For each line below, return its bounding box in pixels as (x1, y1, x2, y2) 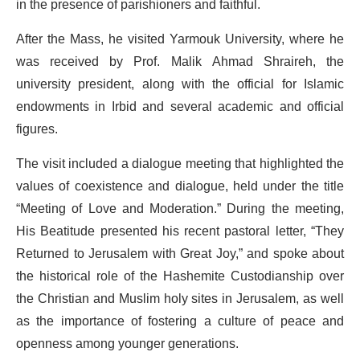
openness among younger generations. (16, 329, 239, 358)
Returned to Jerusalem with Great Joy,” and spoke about (16, 239, 344, 268)
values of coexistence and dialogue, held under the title (16, 172, 344, 200)
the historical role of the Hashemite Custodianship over (16, 262, 344, 290)
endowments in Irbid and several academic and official (16, 92, 344, 121)
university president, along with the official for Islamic (16, 70, 344, 98)
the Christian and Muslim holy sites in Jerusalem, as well (16, 284, 344, 313)
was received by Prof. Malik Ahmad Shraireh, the (16, 47, 344, 76)
